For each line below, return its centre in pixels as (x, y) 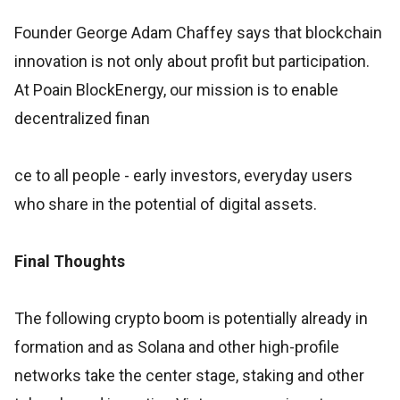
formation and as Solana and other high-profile (177, 346)
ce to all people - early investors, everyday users (183, 175)
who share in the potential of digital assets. (166, 204)
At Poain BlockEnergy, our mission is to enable (176, 89)
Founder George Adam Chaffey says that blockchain (198, 32)
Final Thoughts (70, 261)
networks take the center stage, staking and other (189, 375)
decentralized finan (82, 118)
